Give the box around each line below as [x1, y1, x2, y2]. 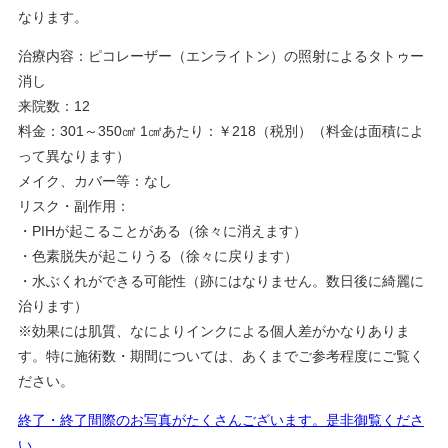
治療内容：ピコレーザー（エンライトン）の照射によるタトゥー [17, 48, 424, 65]
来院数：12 [17, 98, 90, 115]
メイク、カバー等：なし [17, 173, 172, 190]
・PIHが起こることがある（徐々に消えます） [17, 223, 307, 240]
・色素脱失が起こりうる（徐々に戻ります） [17, 248, 298, 265]
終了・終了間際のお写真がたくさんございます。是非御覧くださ [17, 412, 424, 429]
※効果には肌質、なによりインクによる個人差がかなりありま [17, 323, 410, 340]
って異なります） [17, 148, 130, 165]
